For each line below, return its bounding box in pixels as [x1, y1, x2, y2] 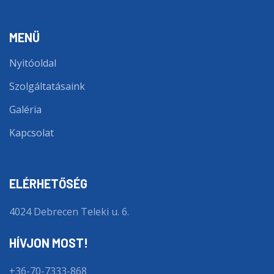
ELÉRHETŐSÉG [9, 176, 87, 191]
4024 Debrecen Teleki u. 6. [9, 205, 129, 219]
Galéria [9, 103, 42, 117]
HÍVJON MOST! [9, 235, 88, 251]
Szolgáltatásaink [9, 80, 85, 94]
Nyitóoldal [9, 56, 56, 70]
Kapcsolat [9, 126, 54, 140]
